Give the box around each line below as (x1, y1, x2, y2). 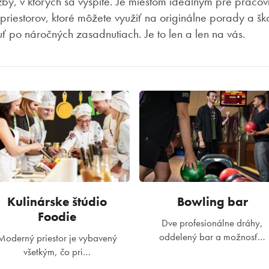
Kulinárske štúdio (7, 193, 107, 210)
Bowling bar (177, 193, 248, 210)
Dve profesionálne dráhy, (162, 216, 263, 229)
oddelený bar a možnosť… (159, 230, 265, 243)
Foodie (37, 208, 76, 225)
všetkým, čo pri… (23, 245, 91, 258)
